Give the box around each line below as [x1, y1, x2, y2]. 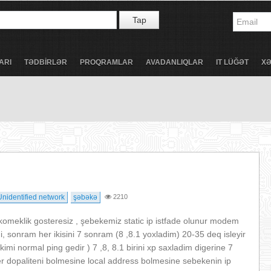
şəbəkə [73, 193, 97, 201]
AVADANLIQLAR [146, 58, 203, 67]
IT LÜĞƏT [216, 58, 249, 67]
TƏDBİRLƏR [24, 58, 67, 67]
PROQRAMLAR [80, 58, 133, 67]
